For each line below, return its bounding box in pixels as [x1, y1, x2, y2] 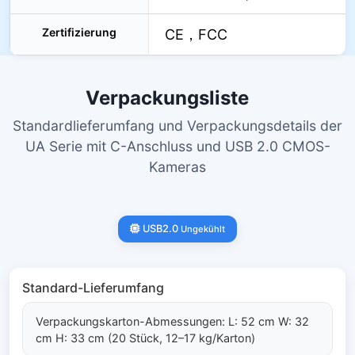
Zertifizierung [42, 25, 116, 39]
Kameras [149, 158, 206, 175]
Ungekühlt [181, 223, 225, 235]
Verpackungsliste [86, 86, 254, 109]
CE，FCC [165, 25, 227, 43]
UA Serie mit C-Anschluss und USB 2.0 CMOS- [25, 137, 330, 155]
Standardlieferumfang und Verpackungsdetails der [13, 116, 342, 134]
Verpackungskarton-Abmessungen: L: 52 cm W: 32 [36, 314, 309, 328]
